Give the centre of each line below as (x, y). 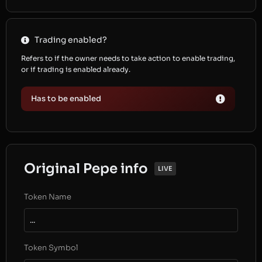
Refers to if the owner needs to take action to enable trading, (128, 58)
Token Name (48, 197)
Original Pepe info (86, 169)
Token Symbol (51, 248)
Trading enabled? (70, 40)
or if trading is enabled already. (77, 69)
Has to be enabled (66, 99)
